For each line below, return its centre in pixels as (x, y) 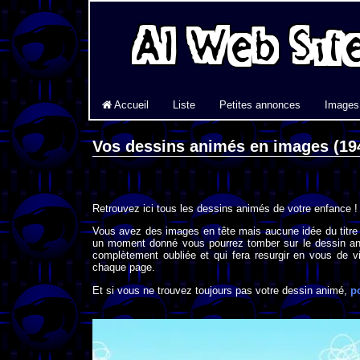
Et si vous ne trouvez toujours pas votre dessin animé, (221, 290)
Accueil (130, 105)
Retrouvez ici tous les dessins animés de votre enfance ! (225, 209)
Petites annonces (260, 105)
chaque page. (124, 268)
